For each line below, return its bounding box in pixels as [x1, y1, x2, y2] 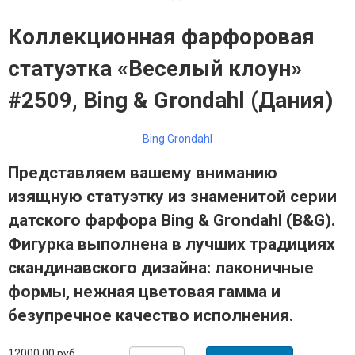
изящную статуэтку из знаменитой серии [8, 186, 337, 206]
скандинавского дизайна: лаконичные [8, 258, 314, 277]
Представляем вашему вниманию [8, 162, 277, 182]
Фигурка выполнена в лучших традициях [8, 234, 335, 254]
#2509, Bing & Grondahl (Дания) [8, 86, 333, 113]
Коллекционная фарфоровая [8, 23, 315, 50]
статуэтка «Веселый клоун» [8, 55, 302, 82]
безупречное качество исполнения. [8, 305, 293, 325]
